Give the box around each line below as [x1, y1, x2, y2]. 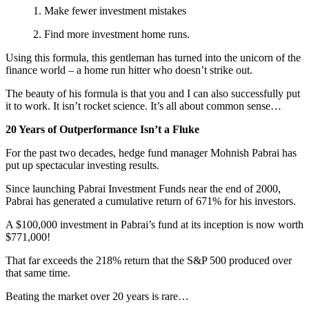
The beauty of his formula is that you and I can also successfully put [6, 87, 300, 99]
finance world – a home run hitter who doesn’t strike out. [6, 63, 252, 76]
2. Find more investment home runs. [33, 28, 190, 40]
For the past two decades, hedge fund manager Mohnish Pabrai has [6, 146, 297, 159]
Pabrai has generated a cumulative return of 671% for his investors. [6, 195, 296, 207]
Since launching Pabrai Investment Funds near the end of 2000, [6, 182, 281, 195]
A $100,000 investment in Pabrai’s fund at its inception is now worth [6, 218, 303, 230]
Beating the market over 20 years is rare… [6, 290, 189, 302]
